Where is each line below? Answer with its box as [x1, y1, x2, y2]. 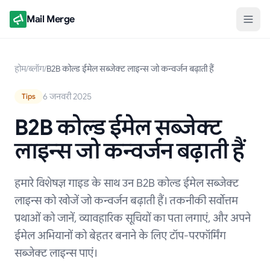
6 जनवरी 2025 [43, 91, 92, 102]
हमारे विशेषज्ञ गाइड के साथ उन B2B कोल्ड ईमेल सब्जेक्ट [14, 177, 239, 190]
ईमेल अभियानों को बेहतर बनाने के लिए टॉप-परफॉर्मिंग [14, 229, 226, 242]
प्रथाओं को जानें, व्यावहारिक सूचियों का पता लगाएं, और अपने [14, 212, 251, 225]
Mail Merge [27, 13, 75, 25]
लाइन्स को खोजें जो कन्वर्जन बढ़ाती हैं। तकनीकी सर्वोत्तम [14, 194, 238, 207]
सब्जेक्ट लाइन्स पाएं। [14, 246, 97, 260]
